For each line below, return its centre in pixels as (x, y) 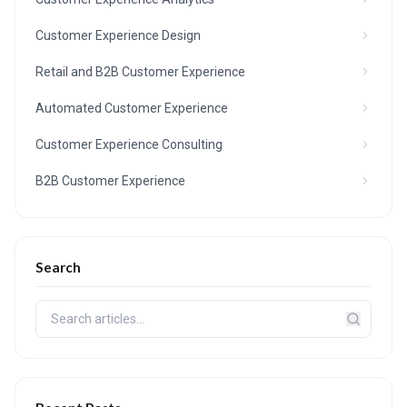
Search (58, 267)
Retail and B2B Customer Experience (140, 72)
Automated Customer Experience (132, 108)
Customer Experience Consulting (129, 144)
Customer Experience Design (118, 35)
